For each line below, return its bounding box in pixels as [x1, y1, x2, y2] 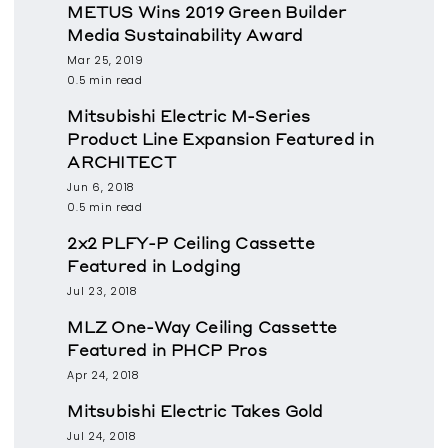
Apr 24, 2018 [67, 368, 140, 384]
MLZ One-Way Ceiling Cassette [67, 316, 338, 338]
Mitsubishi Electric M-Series [67, 105, 311, 127]
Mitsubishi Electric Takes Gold [67, 400, 324, 422]
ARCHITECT [67, 151, 177, 173]
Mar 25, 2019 [67, 53, 144, 69]
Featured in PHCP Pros [67, 339, 267, 361]
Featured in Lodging [67, 255, 242, 277]
